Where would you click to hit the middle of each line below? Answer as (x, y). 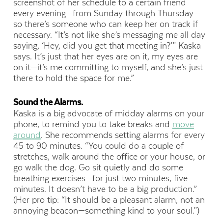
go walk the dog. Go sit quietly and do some (98, 168)
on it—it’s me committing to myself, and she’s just (108, 67)
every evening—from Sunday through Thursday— (107, 13)
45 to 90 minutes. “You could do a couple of (98, 146)
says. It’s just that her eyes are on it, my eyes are (105, 56)
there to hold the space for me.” (73, 78)
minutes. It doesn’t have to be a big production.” (105, 189)
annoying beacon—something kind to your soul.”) (106, 211)
